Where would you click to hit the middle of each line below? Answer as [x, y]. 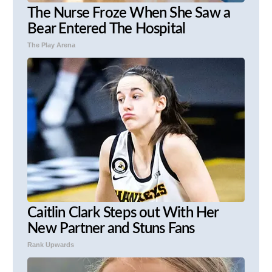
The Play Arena [52, 45]
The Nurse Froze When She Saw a [129, 14]
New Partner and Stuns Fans [111, 229]
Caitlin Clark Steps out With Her [123, 213]
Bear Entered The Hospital [107, 29]
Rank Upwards [51, 245]
